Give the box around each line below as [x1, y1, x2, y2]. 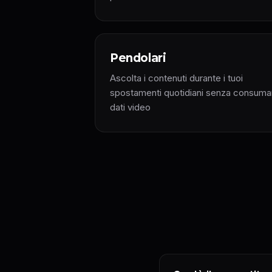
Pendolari [110, 51, 166, 65]
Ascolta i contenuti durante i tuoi [110, 72, 243, 84]
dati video [110, 101, 151, 113]
